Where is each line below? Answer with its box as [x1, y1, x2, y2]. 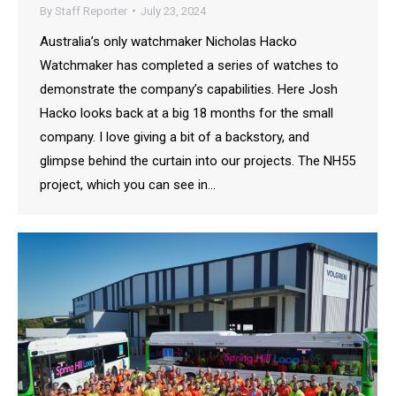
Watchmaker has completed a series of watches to [40, 57, 339, 73]
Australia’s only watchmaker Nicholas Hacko [40, 33, 297, 49]
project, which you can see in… [40, 176, 216, 193]
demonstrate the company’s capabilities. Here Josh [40, 80, 338, 97]
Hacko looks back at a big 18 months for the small [40, 104, 333, 121]
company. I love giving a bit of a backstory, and [40, 128, 309, 145]
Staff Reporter [55, 4, 127, 18]
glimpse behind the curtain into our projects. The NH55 [40, 152, 355, 169]
